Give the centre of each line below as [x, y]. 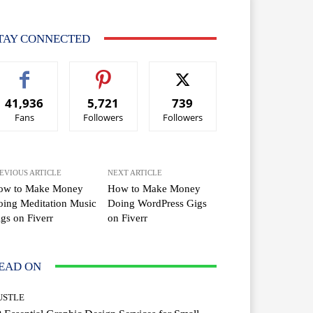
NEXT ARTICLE [135, 172]
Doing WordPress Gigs [158, 203]
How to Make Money [154, 188]
